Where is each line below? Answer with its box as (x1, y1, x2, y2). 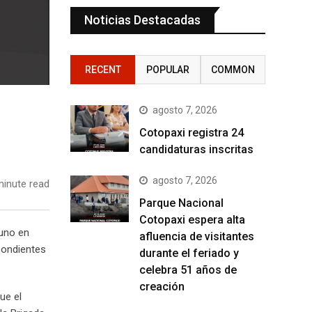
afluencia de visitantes (139, 229, 254, 243)
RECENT (84, 63, 121, 75)
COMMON (210, 63, 255, 75)
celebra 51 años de (139, 263, 237, 276)
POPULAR (146, 63, 189, 75)
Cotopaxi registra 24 (139, 125, 244, 139)
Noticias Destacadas (84, 12, 201, 27)
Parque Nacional (139, 196, 224, 210)
